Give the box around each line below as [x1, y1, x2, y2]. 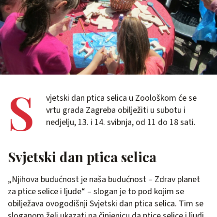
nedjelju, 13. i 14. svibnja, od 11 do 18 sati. [46, 116, 196, 128]
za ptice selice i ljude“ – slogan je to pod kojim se [8, 185, 184, 198]
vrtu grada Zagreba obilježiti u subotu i [46, 104, 186, 116]
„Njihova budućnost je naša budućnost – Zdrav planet [8, 173, 200, 186]
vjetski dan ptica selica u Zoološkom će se [46, 92, 197, 104]
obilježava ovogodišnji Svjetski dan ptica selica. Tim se [8, 197, 203, 210]
